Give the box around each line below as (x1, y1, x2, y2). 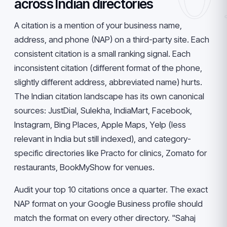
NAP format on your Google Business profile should (14, 199, 203, 209)
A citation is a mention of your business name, (14, 20, 182, 30)
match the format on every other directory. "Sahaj (14, 213, 196, 223)
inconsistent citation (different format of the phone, (14, 63, 202, 73)
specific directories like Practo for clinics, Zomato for (14, 148, 207, 158)
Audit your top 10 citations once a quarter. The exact (14, 184, 208, 195)
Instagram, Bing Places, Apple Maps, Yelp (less (14, 120, 186, 130)
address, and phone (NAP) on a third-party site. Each (14, 34, 209, 45)
